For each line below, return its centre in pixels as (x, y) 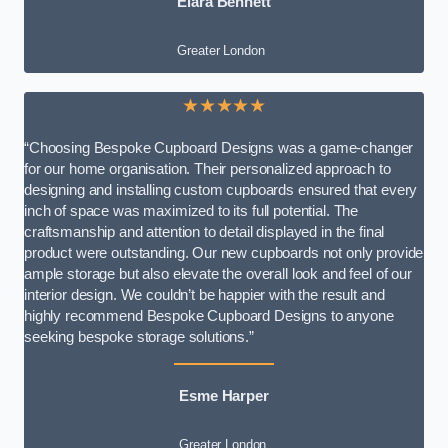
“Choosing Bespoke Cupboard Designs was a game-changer (219, 148)
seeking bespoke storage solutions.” (139, 337)
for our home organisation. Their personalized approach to (207, 169)
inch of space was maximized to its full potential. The (191, 211)
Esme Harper (224, 396)
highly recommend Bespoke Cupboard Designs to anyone (209, 316)
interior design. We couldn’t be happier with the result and (204, 295)
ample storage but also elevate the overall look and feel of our (218, 274)
